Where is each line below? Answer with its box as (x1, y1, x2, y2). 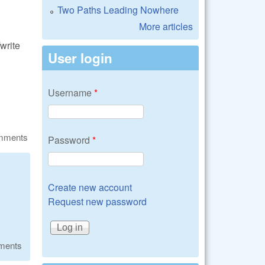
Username (48, 86, 94, 99)
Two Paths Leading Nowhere (57, 3, 179, 17)
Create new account (48, 180, 132, 194)
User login (48, 49, 112, 67)
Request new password (48, 195, 147, 208)
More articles (139, 20, 193, 33)
